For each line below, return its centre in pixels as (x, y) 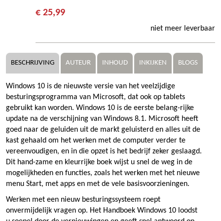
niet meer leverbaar (183, 28)
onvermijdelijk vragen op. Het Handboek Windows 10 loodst (102, 210)
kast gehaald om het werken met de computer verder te (96, 140)
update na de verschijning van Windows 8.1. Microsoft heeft (102, 119)
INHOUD (115, 63)
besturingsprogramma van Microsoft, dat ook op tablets (95, 97)
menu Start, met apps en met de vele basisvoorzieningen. (98, 184)
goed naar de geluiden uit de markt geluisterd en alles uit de (103, 129)
